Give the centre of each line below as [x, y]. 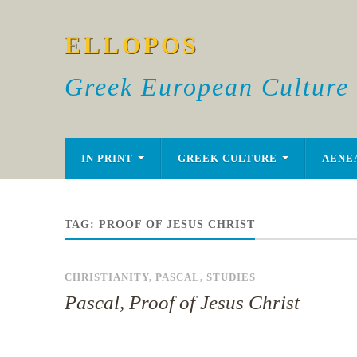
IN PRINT [107, 159]
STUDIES [231, 277]
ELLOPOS [131, 45]
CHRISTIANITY [106, 277]
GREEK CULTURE [227, 159]
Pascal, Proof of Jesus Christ [182, 302]
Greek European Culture [206, 87]
